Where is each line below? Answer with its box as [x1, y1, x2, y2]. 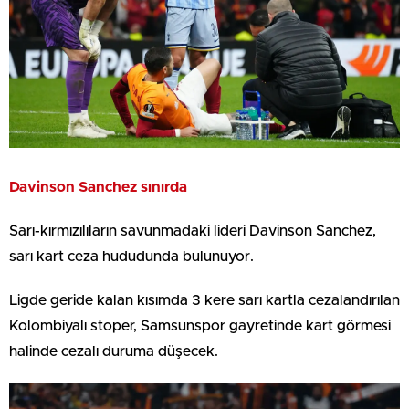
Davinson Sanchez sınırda [9, 180, 187, 195]
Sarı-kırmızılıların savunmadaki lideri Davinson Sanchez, [9, 224, 376, 239]
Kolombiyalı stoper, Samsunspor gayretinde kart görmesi [9, 319, 391, 334]
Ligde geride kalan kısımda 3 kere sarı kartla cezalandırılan [9, 293, 400, 309]
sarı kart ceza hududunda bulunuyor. [9, 249, 254, 265]
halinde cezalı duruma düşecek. [9, 344, 218, 360]
